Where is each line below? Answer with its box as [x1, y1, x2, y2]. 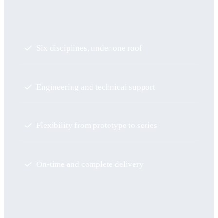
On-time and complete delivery [36, 159, 144, 169]
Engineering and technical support [36, 82, 155, 91]
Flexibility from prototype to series [36, 121, 157, 130]
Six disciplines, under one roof [36, 43, 142, 53]
